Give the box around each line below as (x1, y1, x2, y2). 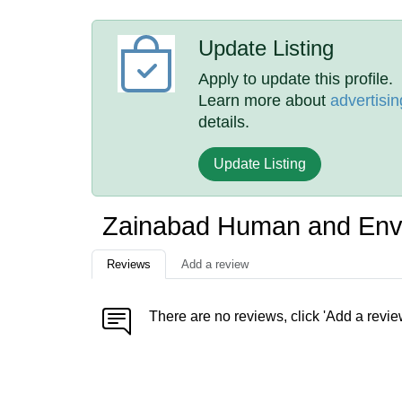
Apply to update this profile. (198, 70, 394, 88)
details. (198, 113, 250, 131)
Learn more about (198, 92, 331, 109)
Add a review (181, 258, 249, 271)
